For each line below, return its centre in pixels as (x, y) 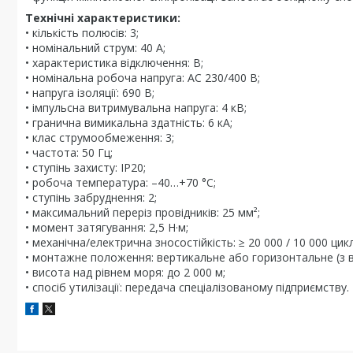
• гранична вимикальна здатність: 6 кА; (129, 123)
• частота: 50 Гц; (69, 152)
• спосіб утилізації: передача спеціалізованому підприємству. (187, 287)
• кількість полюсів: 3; (82, 33)
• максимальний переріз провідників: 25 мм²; (143, 212)
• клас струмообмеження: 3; (100, 137)
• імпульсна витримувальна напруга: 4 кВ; (136, 108)
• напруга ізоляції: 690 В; (90, 93)
